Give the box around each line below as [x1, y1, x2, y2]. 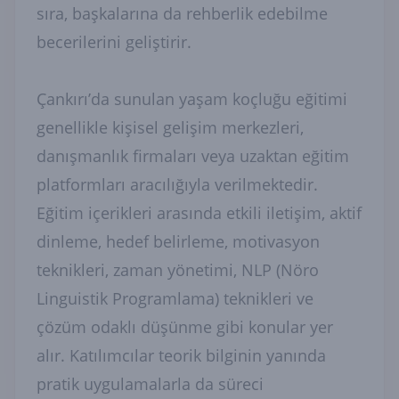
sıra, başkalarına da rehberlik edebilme [37, 3, 328, 24]
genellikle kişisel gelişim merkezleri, [37, 117, 304, 138]
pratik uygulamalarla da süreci [37, 373, 264, 395]
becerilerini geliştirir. [37, 31, 191, 53]
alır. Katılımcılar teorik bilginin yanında [37, 345, 326, 366]
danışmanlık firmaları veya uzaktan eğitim [37, 145, 349, 167]
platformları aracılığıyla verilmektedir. [37, 174, 318, 195]
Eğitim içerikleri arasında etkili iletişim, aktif [37, 202, 362, 224]
